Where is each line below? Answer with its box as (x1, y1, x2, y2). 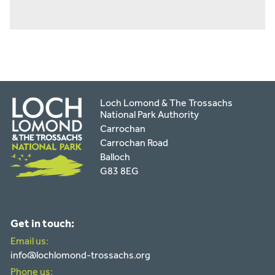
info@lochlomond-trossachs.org (10, 249, 151, 261)
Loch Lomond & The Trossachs (100, 97, 233, 109)
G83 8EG (100, 165, 139, 177)
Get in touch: (10, 216, 75, 230)
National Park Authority (100, 109, 199, 121)
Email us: (10, 234, 49, 247)
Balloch (100, 151, 131, 163)
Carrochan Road (100, 137, 169, 149)
